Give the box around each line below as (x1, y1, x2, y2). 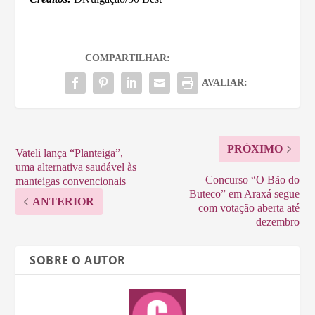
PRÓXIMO (226, 142, 283, 155)
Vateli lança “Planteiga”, (15, 146, 124, 159)
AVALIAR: (201, 77, 247, 88)
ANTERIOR (32, 195, 95, 207)
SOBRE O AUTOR (30, 252, 126, 268)
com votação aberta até (198, 201, 300, 214)
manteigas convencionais (15, 174, 127, 187)
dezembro (255, 215, 300, 228)
